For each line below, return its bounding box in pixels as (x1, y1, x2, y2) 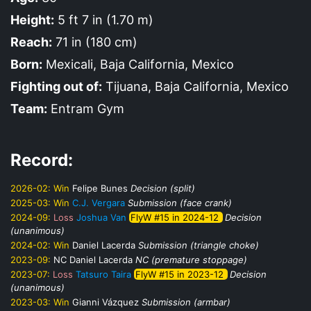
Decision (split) (131, 182, 195, 194)
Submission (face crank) (128, 196, 232, 208)
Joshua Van (76, 211, 126, 223)
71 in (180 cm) (52, 34, 137, 49)
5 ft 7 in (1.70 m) (54, 12, 153, 27)
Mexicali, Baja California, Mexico (42, 56, 234, 72)
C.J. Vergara (72, 196, 125, 208)
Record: (10, 149, 73, 170)
